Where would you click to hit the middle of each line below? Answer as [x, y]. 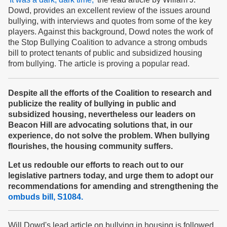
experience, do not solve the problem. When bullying [109, 136]
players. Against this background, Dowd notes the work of [110, 32]
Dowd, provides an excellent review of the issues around [109, 10]
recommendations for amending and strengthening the [113, 186]
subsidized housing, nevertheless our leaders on [102, 114]
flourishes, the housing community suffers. [90, 146]
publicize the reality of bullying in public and [92, 104]
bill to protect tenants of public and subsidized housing [105, 53]
